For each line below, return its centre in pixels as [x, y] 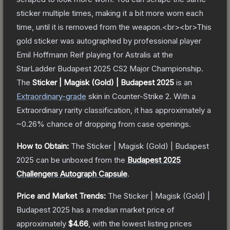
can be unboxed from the [80, 160]
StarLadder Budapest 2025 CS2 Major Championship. [110, 68]
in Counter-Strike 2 [136, 96]
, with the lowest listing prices [140, 223]
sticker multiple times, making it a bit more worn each [110, 13]
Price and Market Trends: [61, 196]
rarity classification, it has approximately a [137, 110]
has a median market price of [122, 209]
